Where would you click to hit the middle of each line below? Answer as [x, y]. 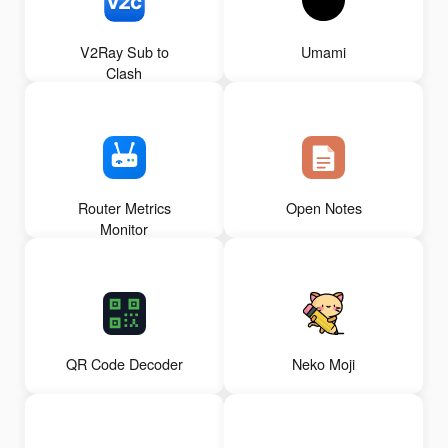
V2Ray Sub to [124, 52]
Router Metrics [124, 208]
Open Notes [323, 208]
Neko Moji [324, 364]
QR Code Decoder [124, 364]
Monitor [124, 229]
